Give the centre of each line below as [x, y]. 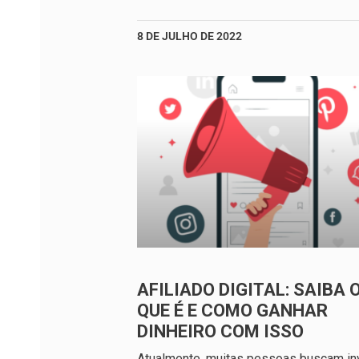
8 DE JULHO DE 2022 [190, 36]
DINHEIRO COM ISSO [220, 331]
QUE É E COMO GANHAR [232, 310]
